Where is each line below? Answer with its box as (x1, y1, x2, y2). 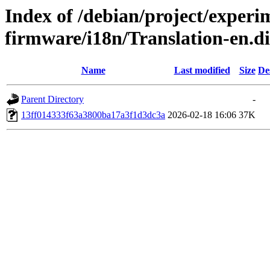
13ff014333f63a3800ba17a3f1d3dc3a (21, 110, 165, 121)
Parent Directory (21, 94, 84, 105)
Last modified (174, 65, 230, 76)
